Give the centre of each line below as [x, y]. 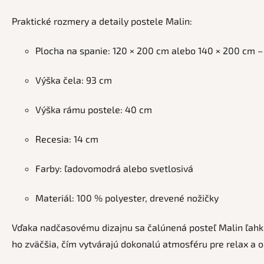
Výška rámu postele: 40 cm [94, 109]
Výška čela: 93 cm [74, 80]
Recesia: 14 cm [67, 138]
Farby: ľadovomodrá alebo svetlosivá [114, 168]
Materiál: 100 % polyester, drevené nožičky [127, 197]
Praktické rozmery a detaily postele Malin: [102, 21]
